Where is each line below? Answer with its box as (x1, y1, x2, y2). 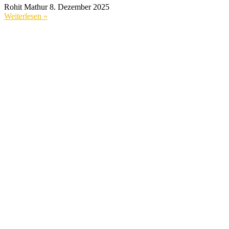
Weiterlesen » (4, 12, 48, 21)
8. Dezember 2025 (50, 3, 109, 12)
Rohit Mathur (4, 3, 50, 12)
